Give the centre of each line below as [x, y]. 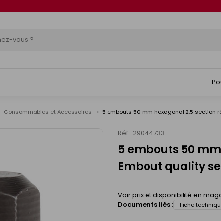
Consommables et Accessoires [49, 112]
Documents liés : [146, 204]
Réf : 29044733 [141, 133]
